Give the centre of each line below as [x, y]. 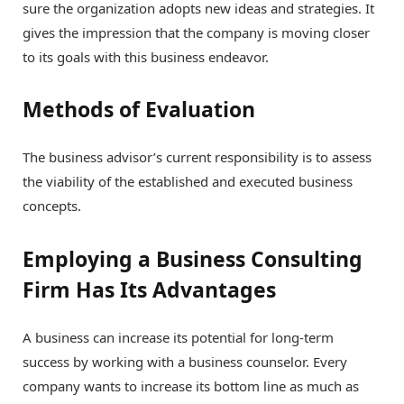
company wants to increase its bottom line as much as [191, 386]
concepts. [52, 206]
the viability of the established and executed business [188, 182]
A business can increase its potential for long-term [178, 338]
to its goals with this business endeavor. [146, 56]
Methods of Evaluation [139, 110]
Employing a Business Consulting [193, 259]
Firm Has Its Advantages [149, 290]
